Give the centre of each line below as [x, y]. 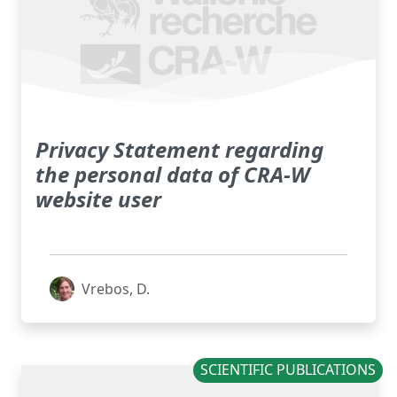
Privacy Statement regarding [179, 150]
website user [98, 199]
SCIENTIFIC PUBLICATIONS [288, 370]
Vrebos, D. [116, 289]
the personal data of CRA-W [172, 175]
